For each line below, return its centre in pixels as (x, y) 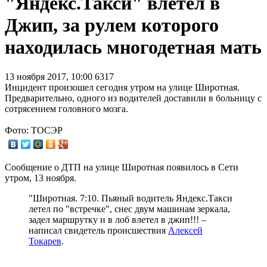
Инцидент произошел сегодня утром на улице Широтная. (122, 87)
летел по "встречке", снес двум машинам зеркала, (129, 209)
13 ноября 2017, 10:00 (50, 76)
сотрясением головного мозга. (66, 108)
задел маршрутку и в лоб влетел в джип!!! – (117, 219)
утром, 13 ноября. (41, 178)
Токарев (45, 241)
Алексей (185, 230)
